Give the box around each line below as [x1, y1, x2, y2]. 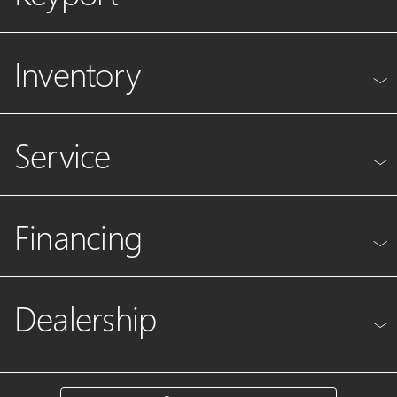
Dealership [14, 294, 157, 340]
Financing [14, 213, 143, 259]
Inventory [14, 50, 141, 96]
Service [14, 131, 111, 177]
